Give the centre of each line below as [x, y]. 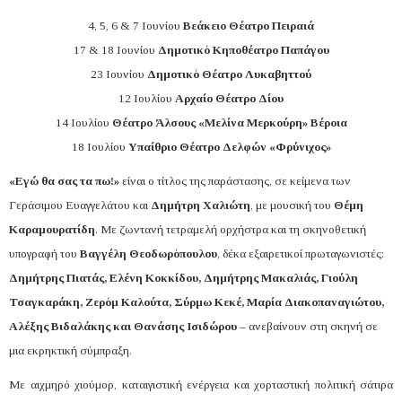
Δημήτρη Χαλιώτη [201, 205]
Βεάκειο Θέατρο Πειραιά [247, 26]
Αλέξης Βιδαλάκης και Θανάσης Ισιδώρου [124, 327]
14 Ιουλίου [82, 123]
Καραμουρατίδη [52, 230]
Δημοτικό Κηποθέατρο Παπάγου [242, 50]
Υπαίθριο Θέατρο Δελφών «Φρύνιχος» [229, 147]
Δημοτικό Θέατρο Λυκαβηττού [229, 74]
